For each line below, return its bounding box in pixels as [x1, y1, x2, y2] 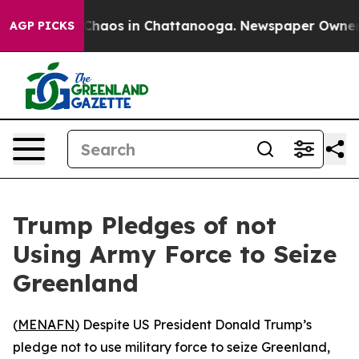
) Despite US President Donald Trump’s [75, 317, 312, 333]
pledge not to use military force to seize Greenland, [13, 339, 330, 355]
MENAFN [18, 317, 75, 333]
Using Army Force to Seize [13, 239, 337, 269]
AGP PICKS [10, 18, 75, 33]
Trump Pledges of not [13, 210, 276, 240]
